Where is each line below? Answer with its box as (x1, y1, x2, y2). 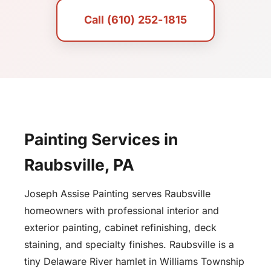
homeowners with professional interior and (24, 204, 219, 217)
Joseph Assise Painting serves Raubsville (24, 187, 211, 200)
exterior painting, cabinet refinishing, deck (24, 221, 217, 233)
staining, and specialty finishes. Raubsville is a (24, 238, 234, 250)
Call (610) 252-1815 (83, 13, 188, 26)
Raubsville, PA (24, 155, 134, 174)
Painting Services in (24, 129, 178, 149)
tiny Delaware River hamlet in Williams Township (24, 255, 244, 267)
